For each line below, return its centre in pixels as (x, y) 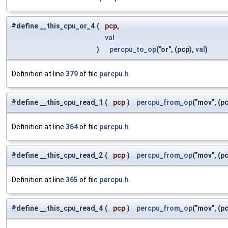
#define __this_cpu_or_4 (53, 26)
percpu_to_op (133, 50)
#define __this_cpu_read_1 (57, 103)
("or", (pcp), (176, 50)
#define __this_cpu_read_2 (57, 155)
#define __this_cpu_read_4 (57, 208)
